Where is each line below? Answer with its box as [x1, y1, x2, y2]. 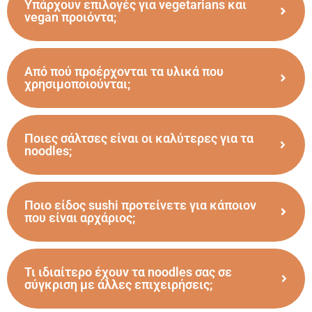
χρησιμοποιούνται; [24, 76, 131, 91]
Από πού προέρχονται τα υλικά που [24, 63, 224, 79]
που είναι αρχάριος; [24, 210, 136, 225]
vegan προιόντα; [24, 9, 117, 24]
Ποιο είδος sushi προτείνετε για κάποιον [24, 197, 256, 212]
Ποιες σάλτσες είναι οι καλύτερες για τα [24, 130, 253, 146]
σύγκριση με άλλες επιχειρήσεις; [24, 276, 213, 292]
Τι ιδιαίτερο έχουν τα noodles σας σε [24, 264, 232, 279]
